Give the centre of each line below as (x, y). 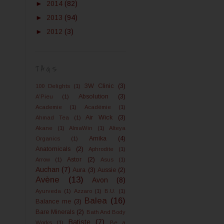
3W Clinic (99, 86)
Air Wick (99, 117)
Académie (97, 107)
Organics (48, 138)
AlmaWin (81, 128)
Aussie (106, 170)
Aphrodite (101, 149)
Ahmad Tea (52, 117)
